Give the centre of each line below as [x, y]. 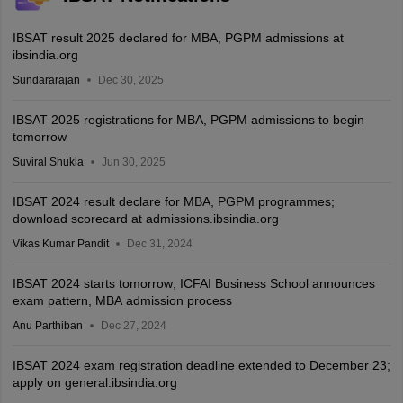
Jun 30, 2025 [133, 162]
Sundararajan [46, 81]
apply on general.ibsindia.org [94, 383]
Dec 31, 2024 [159, 244]
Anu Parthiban [47, 326]
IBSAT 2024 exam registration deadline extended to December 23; [201, 366]
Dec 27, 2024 [133, 326]
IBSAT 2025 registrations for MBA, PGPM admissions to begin [188, 120]
